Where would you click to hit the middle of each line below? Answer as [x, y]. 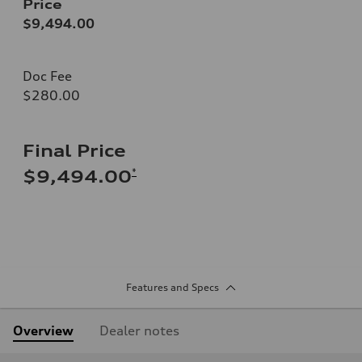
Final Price [74, 150]
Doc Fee [47, 76]
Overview [43, 330]
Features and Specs [172, 287]
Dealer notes [139, 330]
